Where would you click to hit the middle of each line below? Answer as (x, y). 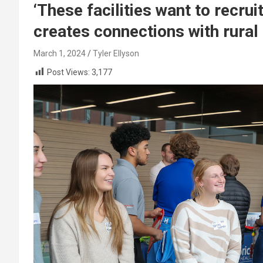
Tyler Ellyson (116, 53)
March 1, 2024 (60, 53)
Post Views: (68, 72)
